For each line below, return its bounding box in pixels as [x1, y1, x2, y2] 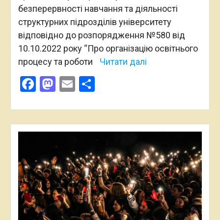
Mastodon [55, 74, 125, 93]
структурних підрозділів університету [18, 16, 171, 27]
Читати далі [99, 56, 147, 67]
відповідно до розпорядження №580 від [18, 29, 185, 40]
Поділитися [94, 74, 178, 93]
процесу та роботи [18, 56, 95, 67]
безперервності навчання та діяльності [18, 3, 178, 14]
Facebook [35, 74, 101, 93]
